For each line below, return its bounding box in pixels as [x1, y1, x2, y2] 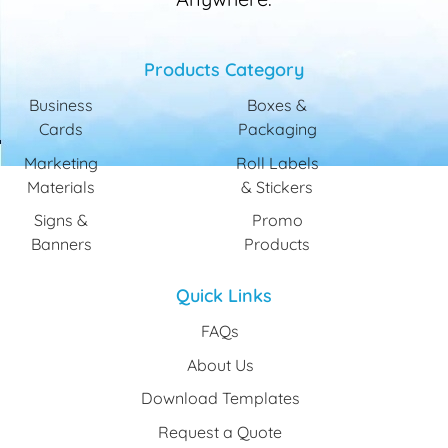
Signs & [34, 210, 88, 231]
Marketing [24, 152, 98, 173]
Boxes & [247, 95, 307, 116]
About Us [186, 354, 254, 375]
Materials [27, 176, 95, 197]
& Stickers [241, 176, 313, 197]
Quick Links [176, 284, 272, 308]
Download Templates [140, 388, 300, 409]
